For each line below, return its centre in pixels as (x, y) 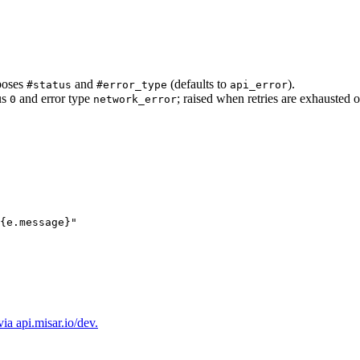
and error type (55, 98)
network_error (135, 99)
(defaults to (198, 84)
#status (49, 84)
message (42, 222)
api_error (259, 84)
